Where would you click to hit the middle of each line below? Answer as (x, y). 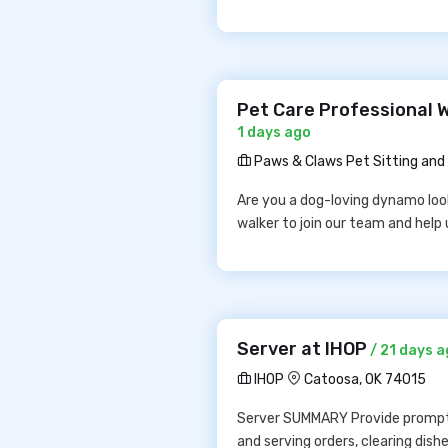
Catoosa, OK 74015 (365, 379)
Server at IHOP (302, 349)
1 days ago (274, 132)
